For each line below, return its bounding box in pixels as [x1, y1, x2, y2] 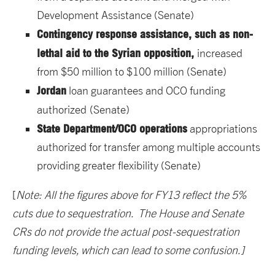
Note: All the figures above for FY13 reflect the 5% [16, 188, 246, 202]
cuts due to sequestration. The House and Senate [12, 207, 244, 220]
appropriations [187, 122, 257, 136]
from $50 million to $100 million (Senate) [37, 65, 227, 79]
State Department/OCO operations [37, 122, 187, 136]
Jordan [37, 83, 66, 98]
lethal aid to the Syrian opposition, [37, 46, 197, 60]
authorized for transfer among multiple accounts [37, 141, 260, 154]
